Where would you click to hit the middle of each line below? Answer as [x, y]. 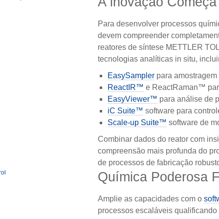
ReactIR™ [125, 88]
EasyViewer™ [132, 99]
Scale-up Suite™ [137, 123]
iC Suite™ [125, 111]
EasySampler [131, 76]
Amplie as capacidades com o [151, 199]
